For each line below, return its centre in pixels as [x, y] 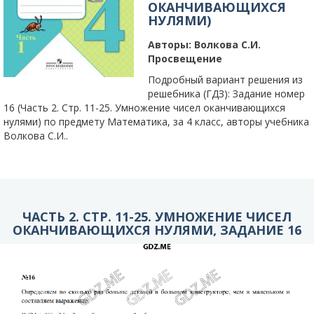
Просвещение [185, 59]
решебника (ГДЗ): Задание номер [226, 94]
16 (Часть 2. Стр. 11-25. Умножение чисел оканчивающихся [144, 108]
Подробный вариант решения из [225, 80]
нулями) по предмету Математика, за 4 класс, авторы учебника [156, 122]
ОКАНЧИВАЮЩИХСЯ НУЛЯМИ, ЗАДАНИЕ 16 [157, 230]
